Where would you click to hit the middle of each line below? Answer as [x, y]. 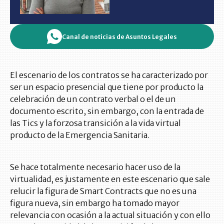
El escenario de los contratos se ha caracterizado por [109, 75]
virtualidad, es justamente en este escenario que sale [110, 179]
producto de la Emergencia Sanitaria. [80, 135]
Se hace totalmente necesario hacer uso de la [95, 167]
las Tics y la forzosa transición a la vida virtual [95, 123]
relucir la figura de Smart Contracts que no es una [103, 191]
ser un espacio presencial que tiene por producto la [107, 87]
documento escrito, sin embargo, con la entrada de [107, 111]
